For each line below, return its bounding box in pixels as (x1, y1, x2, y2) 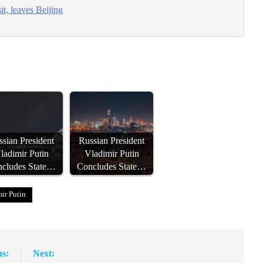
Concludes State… (77, 161, 147, 173)
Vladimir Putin (84, 149, 139, 160)
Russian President (79, 136, 145, 147)
